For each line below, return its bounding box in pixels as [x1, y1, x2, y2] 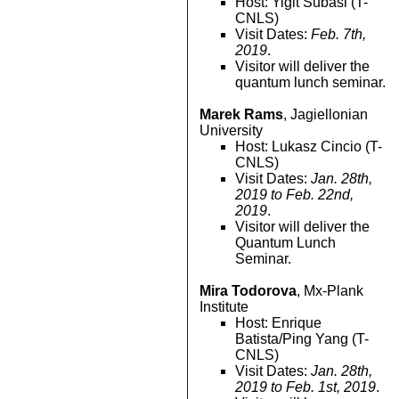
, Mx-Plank [297, 283, 363, 298]
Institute [199, 299, 248, 314]
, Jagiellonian [283, 107, 368, 122]
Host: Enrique [235, 315, 322, 330]
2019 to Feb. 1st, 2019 [235, 379, 376, 395]
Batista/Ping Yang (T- [235, 331, 369, 346]
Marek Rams [199, 107, 283, 122]
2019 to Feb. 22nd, [235, 187, 354, 202]
